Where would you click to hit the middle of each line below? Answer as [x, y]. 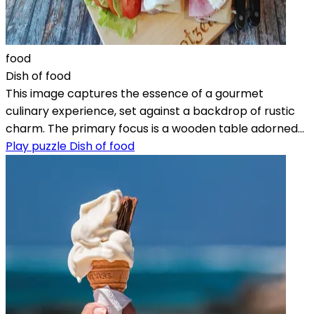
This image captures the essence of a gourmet [135, 93]
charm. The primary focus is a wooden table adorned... [155, 128]
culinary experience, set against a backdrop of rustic [150, 111]
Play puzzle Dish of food [70, 146]
